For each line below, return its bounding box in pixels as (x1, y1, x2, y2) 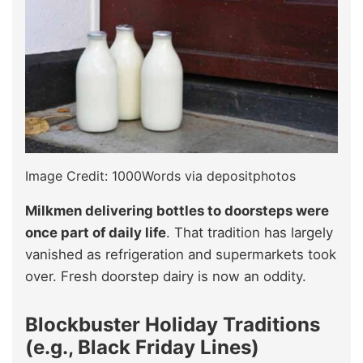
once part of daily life (25, 224, 166, 241)
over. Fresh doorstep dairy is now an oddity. (25, 267, 306, 284)
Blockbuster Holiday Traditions (25, 312, 320, 336)
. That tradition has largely (166, 224, 333, 241)
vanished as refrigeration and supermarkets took (25, 246, 336, 263)
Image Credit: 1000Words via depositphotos (25, 167, 296, 184)
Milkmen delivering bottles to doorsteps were (25, 202, 329, 219)
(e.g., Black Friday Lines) (25, 335, 259, 359)
